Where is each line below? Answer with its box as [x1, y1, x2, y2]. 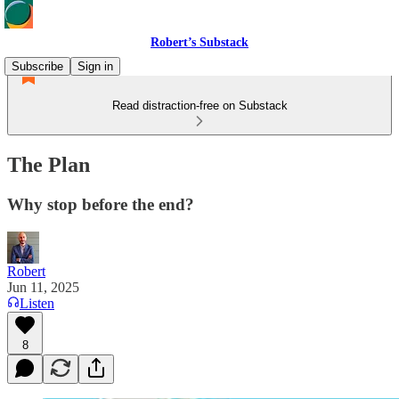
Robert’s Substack [151, 36, 248, 49]
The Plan [7, 152, 90, 176]
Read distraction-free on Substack [111, 99, 288, 112]
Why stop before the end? [7, 194, 194, 214]
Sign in [77, 60, 113, 73]
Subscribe [12, 60, 63, 73]
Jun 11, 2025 [7, 279, 79, 295]
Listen [20, 295, 54, 311]
